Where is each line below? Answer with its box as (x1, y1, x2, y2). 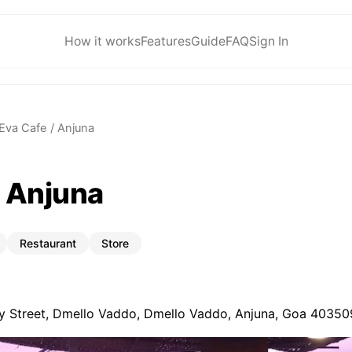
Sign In (248, 33, 288, 49)
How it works (64, 33, 141, 49)
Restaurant (20, 236, 76, 250)
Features (140, 33, 191, 49)
